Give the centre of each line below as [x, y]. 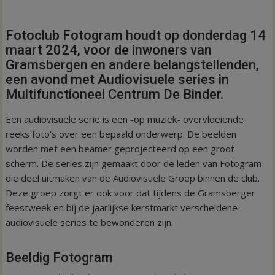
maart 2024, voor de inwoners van [109, 50]
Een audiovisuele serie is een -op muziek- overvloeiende [125, 119]
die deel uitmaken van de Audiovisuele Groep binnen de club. [133, 178]
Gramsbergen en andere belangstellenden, [133, 64]
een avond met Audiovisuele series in [118, 79]
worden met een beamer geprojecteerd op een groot [120, 148]
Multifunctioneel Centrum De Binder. [115, 94]
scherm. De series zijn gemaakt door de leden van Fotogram [134, 163]
